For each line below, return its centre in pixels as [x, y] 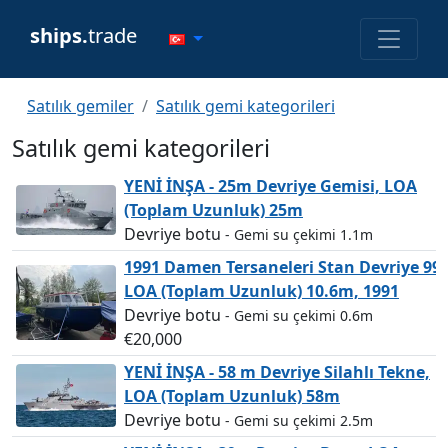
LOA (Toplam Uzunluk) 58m [232, 396]
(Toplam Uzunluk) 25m [213, 210]
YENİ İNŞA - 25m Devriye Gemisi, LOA [270, 186]
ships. [59, 35]
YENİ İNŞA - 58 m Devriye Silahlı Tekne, [277, 372]
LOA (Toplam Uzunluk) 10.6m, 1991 [261, 291]
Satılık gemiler [80, 106]
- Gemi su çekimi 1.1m [299, 234]
